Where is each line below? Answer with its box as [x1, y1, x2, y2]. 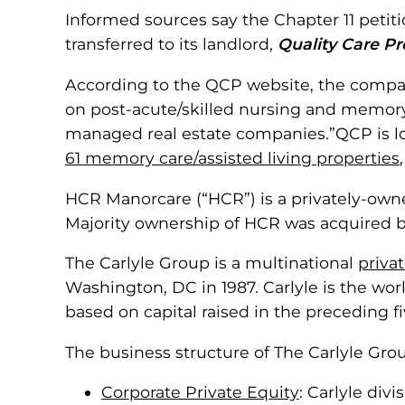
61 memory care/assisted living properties [65, 147, 400, 167]
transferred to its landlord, [65, 34, 278, 54]
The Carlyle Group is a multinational [65, 253, 358, 273]
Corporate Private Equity [101, 382, 299, 402]
